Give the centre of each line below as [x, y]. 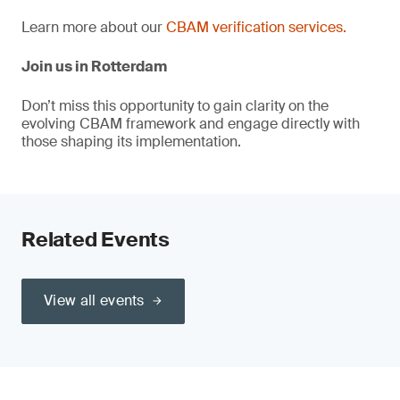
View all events [94, 300]
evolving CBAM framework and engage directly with [191, 124]
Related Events [96, 240]
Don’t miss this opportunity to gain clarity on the [175, 106]
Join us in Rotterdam [94, 67]
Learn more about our [94, 27]
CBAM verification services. [256, 27]
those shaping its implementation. [131, 142]
